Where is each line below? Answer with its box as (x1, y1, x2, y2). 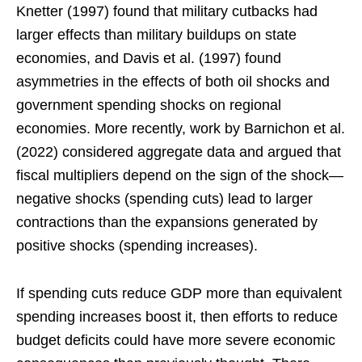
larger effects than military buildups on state (16, 26, 297, 43)
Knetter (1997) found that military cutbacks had (16, 2, 318, 19)
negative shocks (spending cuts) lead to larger (16, 190, 313, 207)
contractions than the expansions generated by (16, 213, 318, 230)
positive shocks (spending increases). (16, 237, 258, 254)
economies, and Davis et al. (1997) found (16, 49, 281, 66)
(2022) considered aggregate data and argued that (16, 143, 341, 160)
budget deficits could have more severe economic (16, 331, 335, 348)
